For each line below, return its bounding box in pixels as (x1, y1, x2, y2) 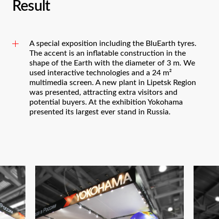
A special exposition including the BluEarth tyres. (29, 39, 197, 47)
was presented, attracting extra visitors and (29, 88, 177, 96)
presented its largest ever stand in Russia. (29, 108, 171, 116)
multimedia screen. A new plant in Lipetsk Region (29, 78, 196, 87)
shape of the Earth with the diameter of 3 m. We (29, 59, 195, 67)
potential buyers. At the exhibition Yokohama (29, 98, 183, 106)
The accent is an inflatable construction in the (29, 49, 186, 57)
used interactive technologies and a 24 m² (29, 68, 172, 77)
